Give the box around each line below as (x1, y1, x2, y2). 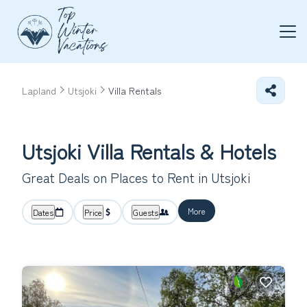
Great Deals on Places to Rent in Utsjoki (22, 168, 250, 187)
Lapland (22, 84, 56, 97)
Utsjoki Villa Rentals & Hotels (22, 136, 276, 166)
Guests (133, 206, 158, 218)
